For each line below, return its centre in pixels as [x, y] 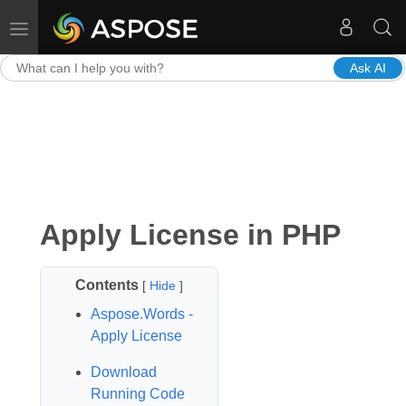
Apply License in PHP [190, 234]
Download [123, 372]
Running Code [137, 393]
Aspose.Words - [141, 314]
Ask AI [368, 68]
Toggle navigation [68, 27]
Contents [107, 285]
